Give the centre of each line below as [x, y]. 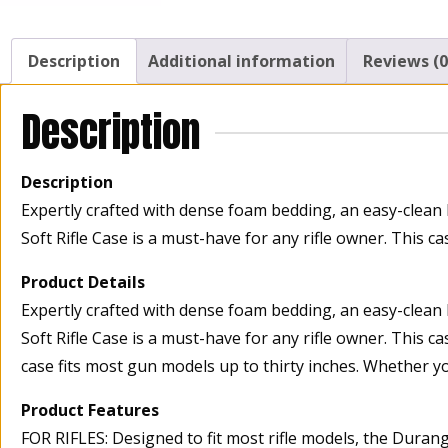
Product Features [90, 409]
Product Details [83, 281]
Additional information [241, 60]
